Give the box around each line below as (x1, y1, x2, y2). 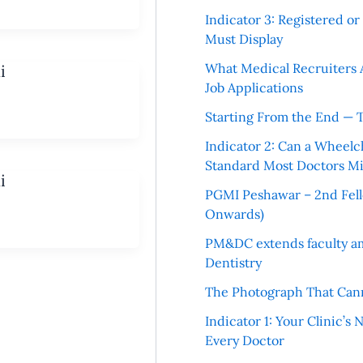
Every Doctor (204, 332, 284, 349)
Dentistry (204, 254, 262, 271)
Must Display (204, 31, 283, 48)
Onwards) (204, 206, 264, 223)
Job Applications (204, 79, 303, 96)
